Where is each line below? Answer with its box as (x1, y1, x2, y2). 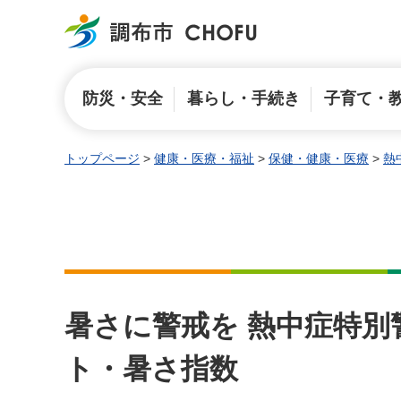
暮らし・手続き (186, 90, 300, 107)
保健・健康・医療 (269, 151, 369, 166)
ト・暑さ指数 (64, 353, 238, 385)
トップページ (64, 151, 140, 166)
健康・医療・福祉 (154, 151, 254, 166)
